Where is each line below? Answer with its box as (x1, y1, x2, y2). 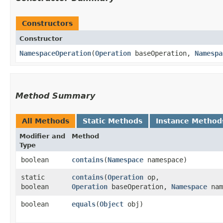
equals (72, 200, 96, 208)
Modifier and (19, 132, 65, 140)
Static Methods (83, 116, 142, 125)
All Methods (22, 116, 69, 125)
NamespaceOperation (19, 49, 91, 57)
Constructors (22, 19, 73, 27)
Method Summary (15, 91, 95, 101)
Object (100, 200, 123, 208)
